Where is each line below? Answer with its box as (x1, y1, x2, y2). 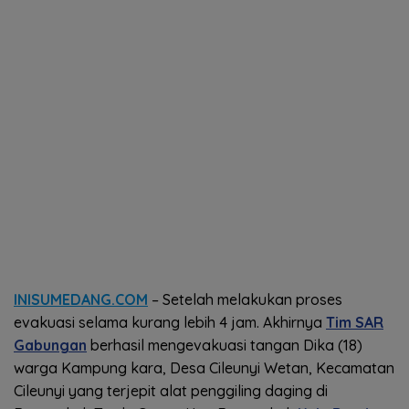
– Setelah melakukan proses (148, 290, 342, 309)
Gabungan (14, 336, 87, 355)
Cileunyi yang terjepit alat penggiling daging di (14, 382, 328, 401)
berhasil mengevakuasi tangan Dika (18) (87, 336, 362, 355)
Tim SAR (326, 313, 383, 332)
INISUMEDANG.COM (14, 290, 148, 309)
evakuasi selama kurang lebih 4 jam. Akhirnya (14, 313, 326, 332)
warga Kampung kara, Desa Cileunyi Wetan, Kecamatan (14, 359, 394, 378)
